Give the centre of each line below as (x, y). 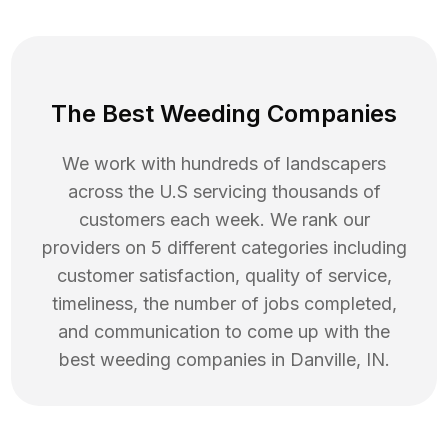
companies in (230, 360)
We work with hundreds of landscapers (224, 164)
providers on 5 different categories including (224, 248)
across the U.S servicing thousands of (224, 192)
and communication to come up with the (224, 332)
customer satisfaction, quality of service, (224, 276)
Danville (322, 360)
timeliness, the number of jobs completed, (224, 304)
